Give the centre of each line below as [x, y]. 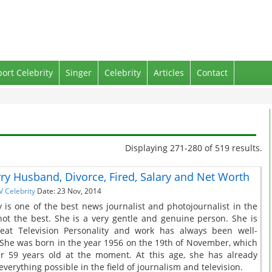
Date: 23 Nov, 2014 [69, 191]
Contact [212, 73]
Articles [169, 73]
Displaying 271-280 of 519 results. [194, 148]
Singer [79, 73]
